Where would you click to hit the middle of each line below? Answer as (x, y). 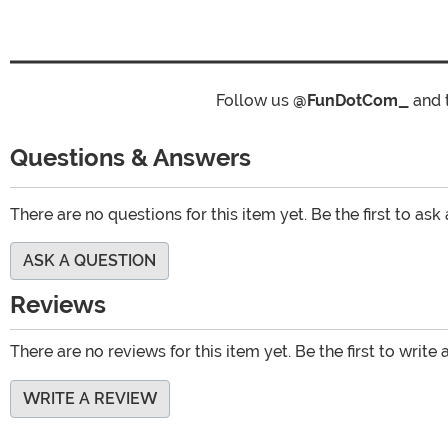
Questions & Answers (133, 157)
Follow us (254, 100)
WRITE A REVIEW (90, 398)
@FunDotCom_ (350, 100)
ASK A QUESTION (89, 260)
